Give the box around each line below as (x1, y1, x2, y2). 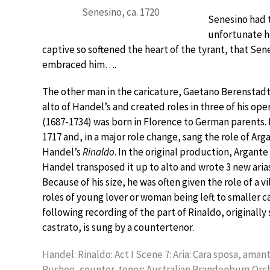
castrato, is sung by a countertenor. (42, 221, 194, 234)
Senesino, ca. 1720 (82, 5, 159, 19)
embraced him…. (42, 58, 116, 71)
